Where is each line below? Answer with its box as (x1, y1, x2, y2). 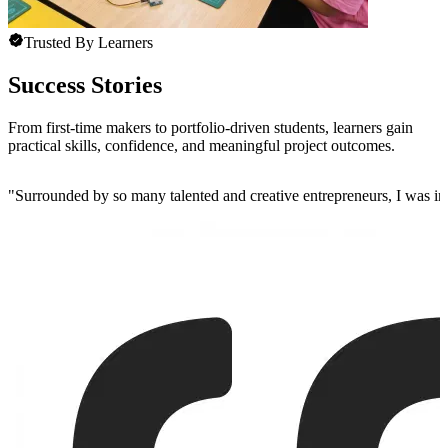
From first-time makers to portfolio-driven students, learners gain (8, 118, 413, 136)
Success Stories (8, 71, 162, 98)
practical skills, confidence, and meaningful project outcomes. (8, 136, 395, 154)
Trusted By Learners (24, 34, 153, 52)
